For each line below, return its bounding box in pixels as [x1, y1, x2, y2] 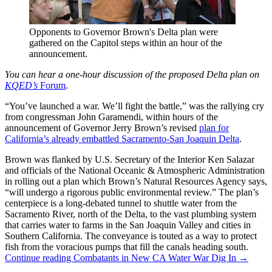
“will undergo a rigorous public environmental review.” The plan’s [5, 186, 259, 197]
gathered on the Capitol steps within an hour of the [29, 37, 222, 48]
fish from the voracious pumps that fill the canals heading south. [5, 241, 248, 252]
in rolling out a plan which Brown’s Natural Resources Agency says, [5, 175, 267, 186]
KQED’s [5, 80, 40, 90]
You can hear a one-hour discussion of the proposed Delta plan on [5, 69, 259, 80]
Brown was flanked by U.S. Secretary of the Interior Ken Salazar [5, 154, 254, 165]
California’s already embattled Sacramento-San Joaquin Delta [5, 133, 239, 144]
